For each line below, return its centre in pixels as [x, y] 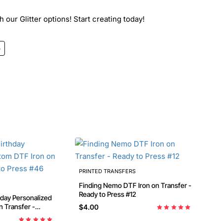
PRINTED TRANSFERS [107, 171]
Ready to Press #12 [108, 194]
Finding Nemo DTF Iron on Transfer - [101, 185]
